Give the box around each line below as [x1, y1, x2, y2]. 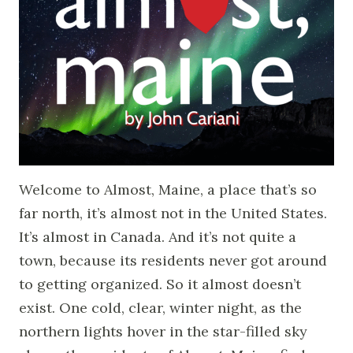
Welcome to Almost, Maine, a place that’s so [19, 180, 317, 199]
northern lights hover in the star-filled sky [19, 321, 307, 340]
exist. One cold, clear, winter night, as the [19, 298, 302, 317]
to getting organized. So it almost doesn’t [19, 274, 301, 293]
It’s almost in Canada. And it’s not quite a [19, 227, 296, 246]
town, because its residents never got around [19, 251, 327, 269]
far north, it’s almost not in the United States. [19, 203, 327, 222]
